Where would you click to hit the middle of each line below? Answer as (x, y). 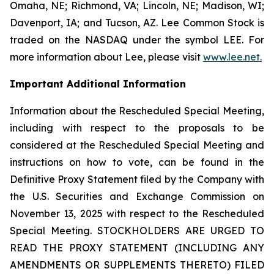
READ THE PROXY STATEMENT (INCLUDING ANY (137, 248)
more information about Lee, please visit (106, 57)
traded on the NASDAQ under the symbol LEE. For (137, 40)
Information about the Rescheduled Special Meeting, (137, 111)
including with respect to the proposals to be (137, 128)
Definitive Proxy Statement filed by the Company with (137, 179)
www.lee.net (231, 57)
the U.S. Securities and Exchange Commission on (137, 196)
